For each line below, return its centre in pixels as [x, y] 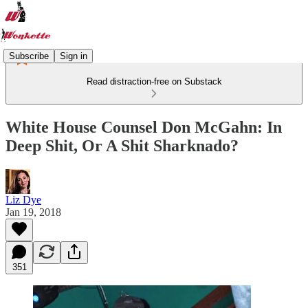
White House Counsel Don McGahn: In [144, 127]
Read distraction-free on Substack [154, 81]
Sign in [74, 56]
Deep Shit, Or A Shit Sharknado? [122, 145]
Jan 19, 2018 [33, 212]
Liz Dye [23, 199]
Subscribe [29, 56]
